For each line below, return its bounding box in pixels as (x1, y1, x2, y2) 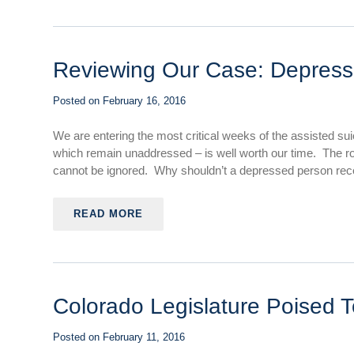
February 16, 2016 (103, 95, 186, 107)
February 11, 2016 (103, 331, 186, 343)
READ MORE (73, 208, 144, 220)
